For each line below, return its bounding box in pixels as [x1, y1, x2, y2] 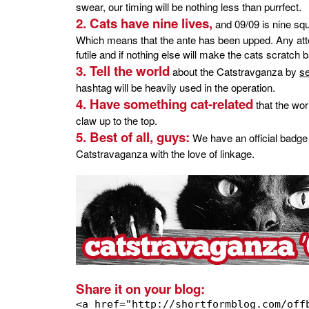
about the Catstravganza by [170, 64, 299, 79]
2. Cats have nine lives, [76, 14, 212, 33]
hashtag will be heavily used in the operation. [76, 80, 275, 95]
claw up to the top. [76, 113, 157, 128]
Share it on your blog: [76, 279, 205, 299]
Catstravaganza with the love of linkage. [76, 146, 255, 161]
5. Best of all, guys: [76, 128, 190, 147]
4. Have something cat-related [76, 94, 253, 114]
